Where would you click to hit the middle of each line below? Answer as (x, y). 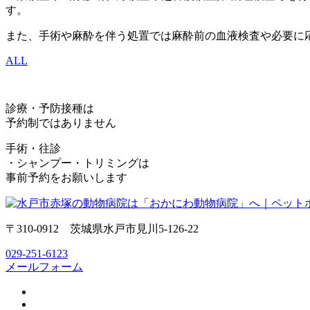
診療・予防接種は (50, 108)
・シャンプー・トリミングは (77, 163)
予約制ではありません (61, 122)
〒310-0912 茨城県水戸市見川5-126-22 (102, 228)
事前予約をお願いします (66, 177)
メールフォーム (44, 266)
